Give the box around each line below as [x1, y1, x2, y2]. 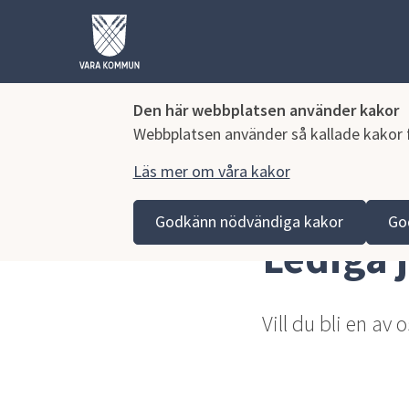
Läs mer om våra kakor [132, 160, 290, 182]
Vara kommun [79, 198, 164, 216]
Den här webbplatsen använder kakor [132, 100, 399, 121]
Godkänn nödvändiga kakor [155, 211, 344, 233]
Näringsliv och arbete [184, 198, 316, 216]
